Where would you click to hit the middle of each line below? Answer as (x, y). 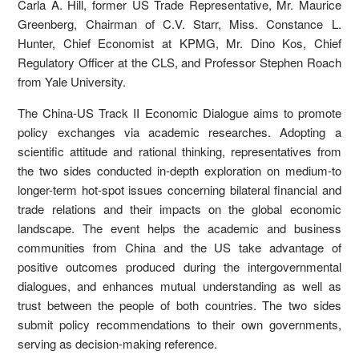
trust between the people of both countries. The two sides (179, 305)
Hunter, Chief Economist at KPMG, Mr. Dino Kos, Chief (179, 43)
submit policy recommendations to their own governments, (179, 325)
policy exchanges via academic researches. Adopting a (179, 132)
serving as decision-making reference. (118, 344)
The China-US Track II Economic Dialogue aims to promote (179, 113)
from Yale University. (72, 82)
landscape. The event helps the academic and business (179, 228)
